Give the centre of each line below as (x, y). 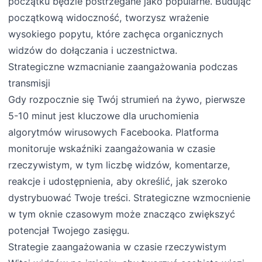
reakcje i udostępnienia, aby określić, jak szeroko (118, 182)
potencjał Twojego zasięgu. (69, 231)
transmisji (30, 83)
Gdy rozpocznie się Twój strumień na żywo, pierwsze (127, 100)
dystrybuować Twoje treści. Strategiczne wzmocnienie (130, 198)
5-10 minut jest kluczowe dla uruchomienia (104, 116)
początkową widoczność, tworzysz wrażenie (109, 18)
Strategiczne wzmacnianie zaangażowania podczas (123, 67)
